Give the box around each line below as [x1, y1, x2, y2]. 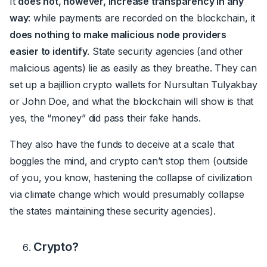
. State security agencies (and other [87, 45, 244, 57]
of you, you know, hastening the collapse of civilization [10, 171, 252, 184]
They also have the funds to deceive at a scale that [10, 138, 234, 150]
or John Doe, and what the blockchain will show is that [10, 95, 254, 107]
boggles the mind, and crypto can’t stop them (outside [10, 154, 248, 167]
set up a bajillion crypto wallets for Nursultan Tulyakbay [10, 78, 257, 91]
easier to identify [10, 45, 88, 57]
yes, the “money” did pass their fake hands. [10, 111, 204, 124]
